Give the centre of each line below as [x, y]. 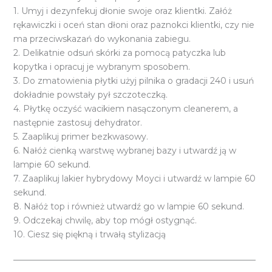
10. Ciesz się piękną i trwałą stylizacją [89, 235]
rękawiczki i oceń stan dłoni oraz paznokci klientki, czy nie [134, 25]
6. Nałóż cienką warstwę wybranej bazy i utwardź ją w [124, 151]
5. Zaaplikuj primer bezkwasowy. [80, 137]
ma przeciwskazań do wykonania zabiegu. [102, 39]
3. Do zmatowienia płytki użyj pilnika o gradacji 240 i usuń [133, 81]
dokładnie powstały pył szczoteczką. [90, 95]
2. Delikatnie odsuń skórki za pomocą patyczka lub [119, 53]
